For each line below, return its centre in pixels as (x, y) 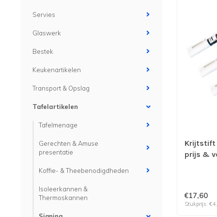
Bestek (43, 51)
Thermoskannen (63, 198)
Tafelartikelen (55, 107)
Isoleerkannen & (63, 189)
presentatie (56, 152)
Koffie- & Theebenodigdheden (84, 170)
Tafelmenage (58, 125)
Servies (44, 15)
